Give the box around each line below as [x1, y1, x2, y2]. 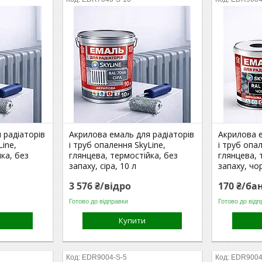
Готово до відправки [69, 197, 129, 205]
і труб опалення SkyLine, [69, 139, 166, 150]
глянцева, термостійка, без [69, 150, 178, 161]
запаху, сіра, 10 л [69, 160, 137, 171]
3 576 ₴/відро [69, 180, 132, 192]
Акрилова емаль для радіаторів [69, 129, 195, 140]
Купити [119, 215, 146, 226]
